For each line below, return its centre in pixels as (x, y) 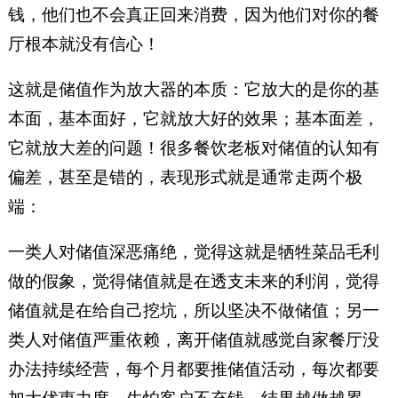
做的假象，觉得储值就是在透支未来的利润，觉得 (193, 282)
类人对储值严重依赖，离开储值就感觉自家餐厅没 (193, 340)
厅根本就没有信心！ (84, 44)
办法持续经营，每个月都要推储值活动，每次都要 (193, 370)
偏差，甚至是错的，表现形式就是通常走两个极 (185, 178)
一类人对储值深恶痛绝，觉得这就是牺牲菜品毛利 (193, 252)
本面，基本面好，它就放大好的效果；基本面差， (193, 119)
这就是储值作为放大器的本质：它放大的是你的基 (193, 90)
